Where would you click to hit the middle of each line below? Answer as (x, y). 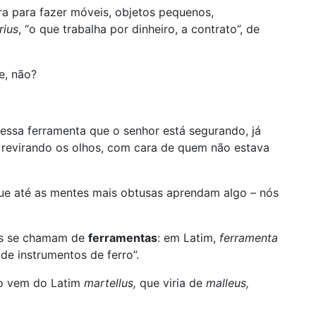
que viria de (173, 283)
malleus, (227, 283)
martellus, (112, 283)
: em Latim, (188, 238)
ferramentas (123, 238)
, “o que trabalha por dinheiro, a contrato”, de (139, 29)
